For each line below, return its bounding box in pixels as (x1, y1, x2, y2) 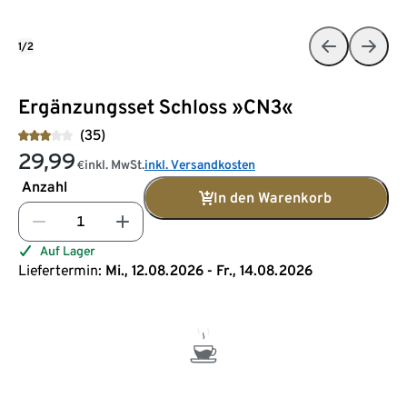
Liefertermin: (18, 261, 102, 279)
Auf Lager (40, 243, 95, 258)
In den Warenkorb (213, 188, 332, 206)
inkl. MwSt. (84, 156, 144, 172)
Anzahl (22, 177, 67, 195)
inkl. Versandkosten (144, 156, 255, 172)
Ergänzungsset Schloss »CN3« (18, 94, 293, 118)
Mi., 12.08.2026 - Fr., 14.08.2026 (105, 261, 313, 279)
